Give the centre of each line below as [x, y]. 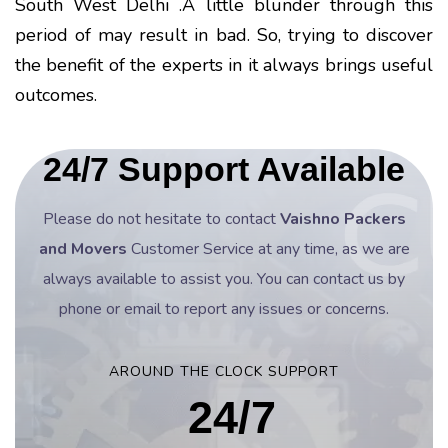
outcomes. [56, 94]
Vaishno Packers [342, 218]
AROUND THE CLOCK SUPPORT [224, 371]
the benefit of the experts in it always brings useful [224, 64]
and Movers [82, 248]
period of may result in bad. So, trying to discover [224, 34]
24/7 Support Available [224, 168]
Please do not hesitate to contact [161, 218]
